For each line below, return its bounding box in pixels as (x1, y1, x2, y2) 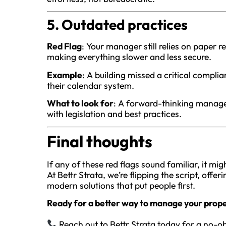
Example (46, 69, 82, 81)
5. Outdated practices (46, 16, 188, 34)
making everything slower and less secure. (46, 51, 211, 63)
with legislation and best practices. (46, 108, 182, 120)
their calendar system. (46, 79, 134, 91)
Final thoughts (46, 131, 152, 151)
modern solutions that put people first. (46, 179, 195, 191)
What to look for (46, 97, 114, 109)
